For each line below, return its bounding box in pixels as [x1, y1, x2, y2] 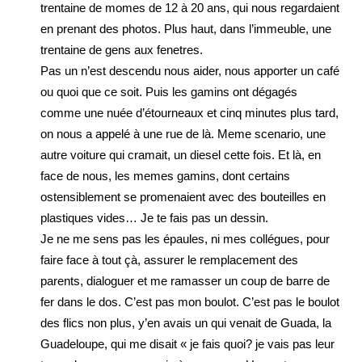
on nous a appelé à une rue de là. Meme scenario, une [40, 127, 326, 141]
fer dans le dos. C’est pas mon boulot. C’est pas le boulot [40, 295, 339, 309]
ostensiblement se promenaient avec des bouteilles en [40, 190, 326, 204]
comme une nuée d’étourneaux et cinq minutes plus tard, [40, 106, 339, 120]
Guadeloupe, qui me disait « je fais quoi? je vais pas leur [40, 337, 335, 351]
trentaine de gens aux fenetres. [40, 43, 203, 57]
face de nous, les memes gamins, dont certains [40, 169, 290, 183]
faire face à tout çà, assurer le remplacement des [40, 253, 298, 267]
